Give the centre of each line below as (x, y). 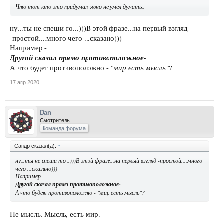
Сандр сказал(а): (36, 145)
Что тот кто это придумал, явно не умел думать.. (80, 7)
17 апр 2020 (24, 82)
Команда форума (64, 128)
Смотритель (55, 120)
